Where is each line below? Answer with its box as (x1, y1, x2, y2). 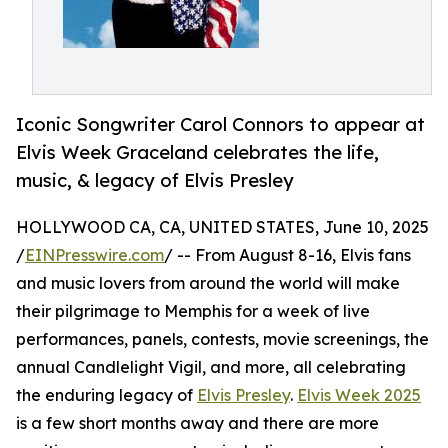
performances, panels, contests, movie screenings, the (16, 329, 429, 350)
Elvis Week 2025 (297, 385, 421, 406)
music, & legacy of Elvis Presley (16, 169, 294, 192)
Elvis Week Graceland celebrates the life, (16, 141, 379, 164)
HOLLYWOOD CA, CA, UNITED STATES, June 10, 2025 (16, 217, 429, 238)
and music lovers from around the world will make (16, 273, 400, 294)
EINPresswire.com (25, 245, 164, 266)
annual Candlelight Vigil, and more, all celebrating (16, 357, 406, 378)
